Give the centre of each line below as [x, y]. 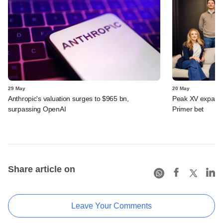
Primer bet [188, 109]
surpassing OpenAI [37, 109]
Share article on [42, 169]
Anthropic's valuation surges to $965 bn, [68, 98]
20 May [181, 88]
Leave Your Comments [111, 206]
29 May [17, 88]
